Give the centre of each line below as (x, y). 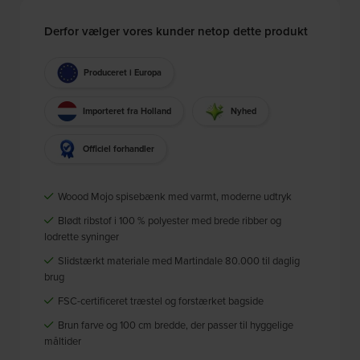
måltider (63, 341)
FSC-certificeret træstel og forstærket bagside (160, 301)
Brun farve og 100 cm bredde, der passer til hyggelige (175, 325)
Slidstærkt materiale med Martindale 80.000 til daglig (178, 261)
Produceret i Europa (123, 72)
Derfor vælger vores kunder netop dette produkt (176, 31)
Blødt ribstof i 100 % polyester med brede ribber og (169, 221)
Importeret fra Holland (127, 110)
